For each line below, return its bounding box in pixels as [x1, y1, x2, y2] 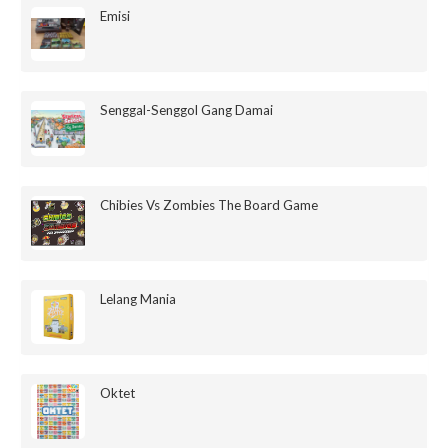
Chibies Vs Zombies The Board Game [100, 196, 319, 213]
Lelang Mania [100, 290, 177, 307]
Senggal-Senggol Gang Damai [100, 102, 274, 119]
